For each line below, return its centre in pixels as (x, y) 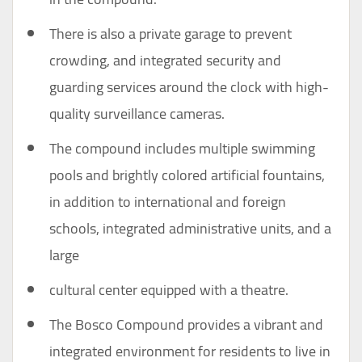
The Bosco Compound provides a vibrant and (186, 325)
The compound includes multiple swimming (182, 149)
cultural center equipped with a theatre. (169, 290)
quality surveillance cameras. (137, 114)
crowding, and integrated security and (165, 61)
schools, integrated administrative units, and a (190, 229)
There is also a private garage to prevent (170, 34)
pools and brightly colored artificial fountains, (187, 175)
